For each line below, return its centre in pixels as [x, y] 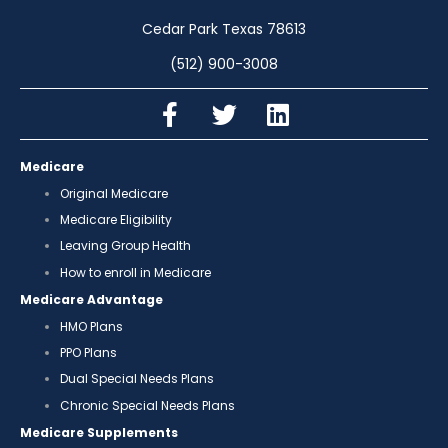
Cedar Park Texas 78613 [224, 29]
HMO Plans [91, 326]
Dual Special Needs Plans [137, 379]
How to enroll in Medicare [135, 272]
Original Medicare [114, 193]
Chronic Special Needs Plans [147, 405]
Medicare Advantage [91, 300]
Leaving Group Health [125, 246]
